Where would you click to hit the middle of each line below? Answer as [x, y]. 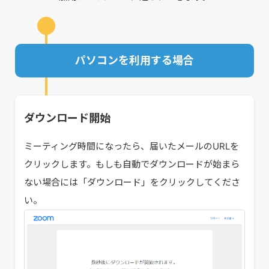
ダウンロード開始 [67, 118]
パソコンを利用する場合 [134, 60]
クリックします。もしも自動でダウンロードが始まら [132, 164]
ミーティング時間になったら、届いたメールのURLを [131, 146]
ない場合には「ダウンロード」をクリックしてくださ [132, 182]
